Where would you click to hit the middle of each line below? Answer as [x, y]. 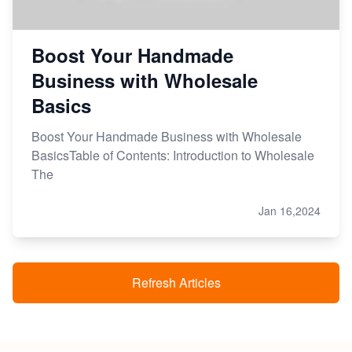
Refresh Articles [176, 282]
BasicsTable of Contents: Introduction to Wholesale [173, 155]
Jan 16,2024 [290, 210]
